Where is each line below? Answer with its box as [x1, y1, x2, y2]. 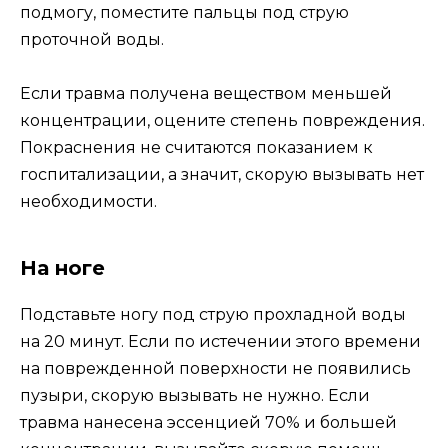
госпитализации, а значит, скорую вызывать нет [20, 165, 424, 185]
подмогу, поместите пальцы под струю [20, 2, 349, 22]
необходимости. [20, 192, 157, 212]
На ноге [20, 256, 105, 281]
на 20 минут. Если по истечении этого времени [20, 332, 421, 352]
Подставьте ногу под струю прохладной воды [20, 305, 406, 325]
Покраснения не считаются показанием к [20, 138, 373, 158]
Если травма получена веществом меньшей [20, 84, 392, 104]
